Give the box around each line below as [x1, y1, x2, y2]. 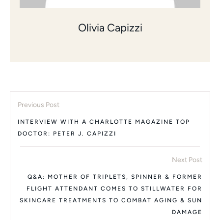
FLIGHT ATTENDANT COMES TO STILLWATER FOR [27, 185, 202, 192]
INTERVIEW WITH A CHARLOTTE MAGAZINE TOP [18, 118, 190, 125]
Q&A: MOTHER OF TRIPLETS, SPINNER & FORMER [27, 173, 202, 180]
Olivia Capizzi [78, 21, 142, 34]
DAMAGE [172, 208, 202, 216]
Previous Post [18, 100, 59, 109]
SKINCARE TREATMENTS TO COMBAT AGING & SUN [20, 196, 202, 204]
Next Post [172, 155, 202, 164]
